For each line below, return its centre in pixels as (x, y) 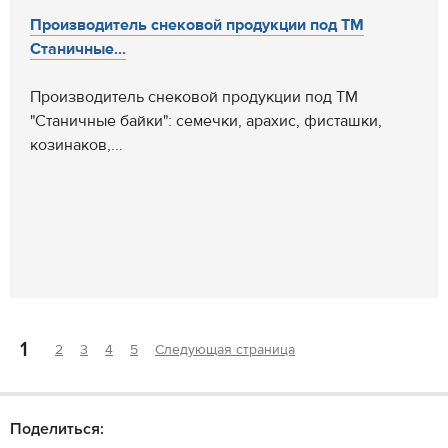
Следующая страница (225, 350)
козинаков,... (76, 145)
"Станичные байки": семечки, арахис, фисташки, (206, 121)
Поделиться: (57, 429)
